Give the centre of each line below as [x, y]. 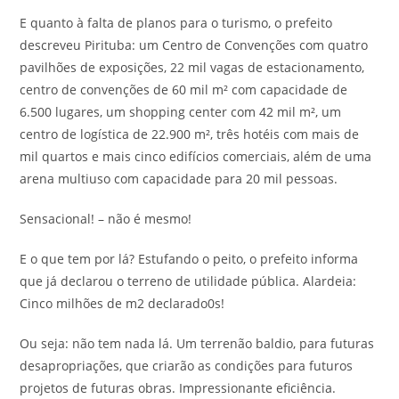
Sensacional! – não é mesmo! [106, 219]
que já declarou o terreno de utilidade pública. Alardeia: [188, 281]
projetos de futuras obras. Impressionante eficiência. [178, 388]
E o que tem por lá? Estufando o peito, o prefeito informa [189, 259]
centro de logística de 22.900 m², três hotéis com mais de [190, 134]
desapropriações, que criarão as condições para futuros [187, 366]
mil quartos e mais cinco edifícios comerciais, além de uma [196, 156]
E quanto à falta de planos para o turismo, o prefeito [176, 23]
